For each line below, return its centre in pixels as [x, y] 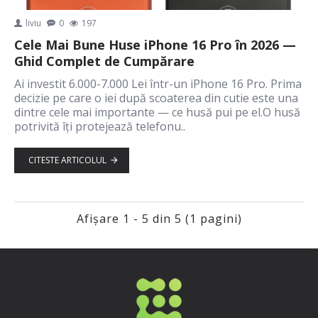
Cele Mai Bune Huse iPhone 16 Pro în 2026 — [155, 44]
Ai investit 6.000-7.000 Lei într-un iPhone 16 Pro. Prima [158, 83]
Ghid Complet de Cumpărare [104, 61]
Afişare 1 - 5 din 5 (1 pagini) [159, 218]
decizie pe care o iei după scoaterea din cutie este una [156, 98]
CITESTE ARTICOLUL [67, 160]
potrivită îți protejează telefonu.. [100, 126]
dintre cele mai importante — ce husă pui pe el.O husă [157, 112]
